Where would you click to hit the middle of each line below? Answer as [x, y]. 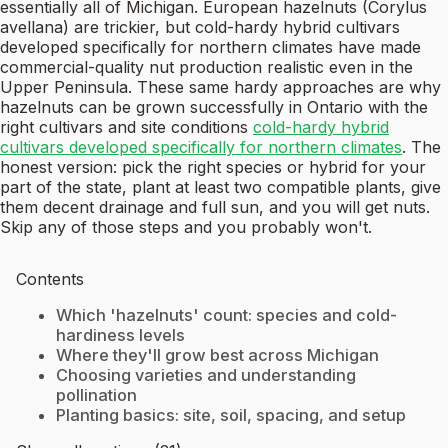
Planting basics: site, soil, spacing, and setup [231, 415]
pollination [96, 395]
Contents [50, 279]
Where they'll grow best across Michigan [217, 355]
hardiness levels [120, 335]
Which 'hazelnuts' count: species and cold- [226, 315]
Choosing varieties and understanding [206, 375]
